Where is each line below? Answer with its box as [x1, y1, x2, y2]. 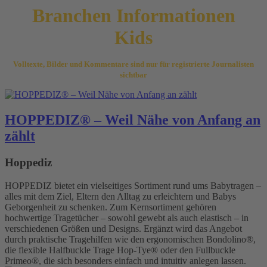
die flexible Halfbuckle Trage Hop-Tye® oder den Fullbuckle [5, 244, 235, 255]
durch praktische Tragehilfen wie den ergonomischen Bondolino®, [5, 234, 256, 244]
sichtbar [120, 70, 147, 79]
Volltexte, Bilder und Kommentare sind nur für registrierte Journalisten [13, 60, 254, 69]
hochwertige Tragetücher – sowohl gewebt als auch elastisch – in [5, 212, 249, 223]
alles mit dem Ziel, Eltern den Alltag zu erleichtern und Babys [5, 191, 236, 201]
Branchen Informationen [32, 5, 235, 26]
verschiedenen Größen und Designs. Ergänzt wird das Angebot [5, 223, 242, 234]
